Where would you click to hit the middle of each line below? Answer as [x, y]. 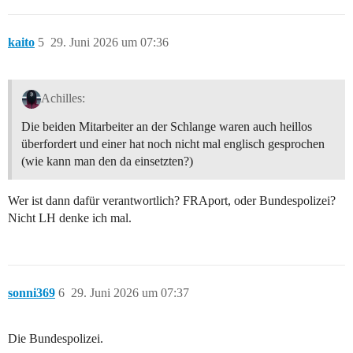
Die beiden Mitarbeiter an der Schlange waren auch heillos [167, 126]
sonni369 [32, 292]
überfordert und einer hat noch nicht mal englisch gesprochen [173, 143]
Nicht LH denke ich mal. [70, 217]
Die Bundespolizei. [56, 338]
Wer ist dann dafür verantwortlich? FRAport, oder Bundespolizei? [172, 200]
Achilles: [63, 98]
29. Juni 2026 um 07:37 [130, 292]
